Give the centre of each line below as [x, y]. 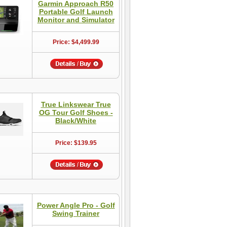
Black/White [76, 121]
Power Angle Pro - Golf [76, 205]
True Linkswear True [76, 104]
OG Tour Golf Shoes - [76, 112]
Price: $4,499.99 [76, 42]
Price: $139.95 [76, 143]
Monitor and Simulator [76, 20]
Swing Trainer [76, 213]
